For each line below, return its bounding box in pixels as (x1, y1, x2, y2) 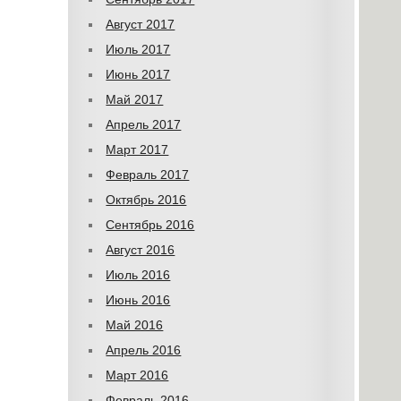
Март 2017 (106, 142, 169, 157)
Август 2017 (106, 17, 175, 31)
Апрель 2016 (106, 343, 182, 357)
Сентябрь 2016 (106, 218, 195, 232)
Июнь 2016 (106, 293, 171, 307)
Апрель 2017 (106, 117, 182, 132)
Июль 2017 (106, 42, 171, 56)
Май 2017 (106, 92, 164, 107)
